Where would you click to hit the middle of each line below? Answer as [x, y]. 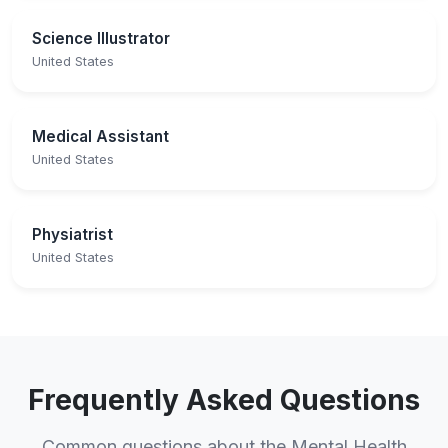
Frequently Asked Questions [224, 399]
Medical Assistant [100, 136]
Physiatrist [72, 234]
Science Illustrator [101, 38]
